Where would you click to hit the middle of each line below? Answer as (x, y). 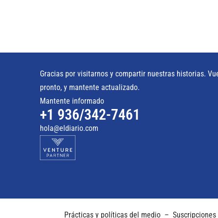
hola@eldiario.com (69, 128)
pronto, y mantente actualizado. (90, 87)
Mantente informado (72, 101)
